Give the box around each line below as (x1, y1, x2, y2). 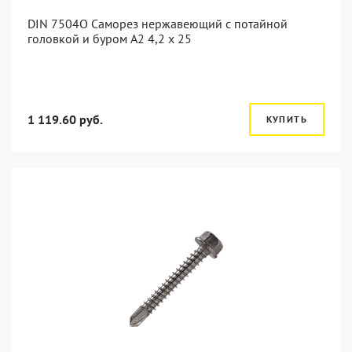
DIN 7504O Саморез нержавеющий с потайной (27, 16, 288, 31)
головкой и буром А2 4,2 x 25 (27, 31, 192, 46)
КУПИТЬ (266, 113, 307, 125)
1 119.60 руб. (27, 112, 103, 127)
